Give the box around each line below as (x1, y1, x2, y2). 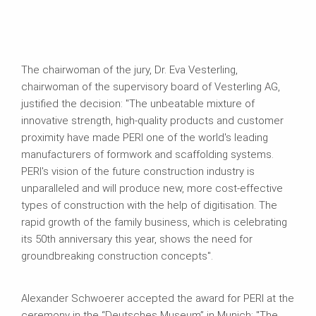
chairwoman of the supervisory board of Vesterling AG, (21, 80, 280, 93)
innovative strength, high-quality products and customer (21, 114, 284, 127)
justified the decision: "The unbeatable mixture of (21, 97, 255, 110)
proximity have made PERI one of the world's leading (21, 130, 268, 144)
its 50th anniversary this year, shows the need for (21, 232, 253, 245)
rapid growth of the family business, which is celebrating (21, 215, 287, 229)
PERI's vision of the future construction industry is (21, 164, 255, 178)
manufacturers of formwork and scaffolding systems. (21, 147, 274, 161)
